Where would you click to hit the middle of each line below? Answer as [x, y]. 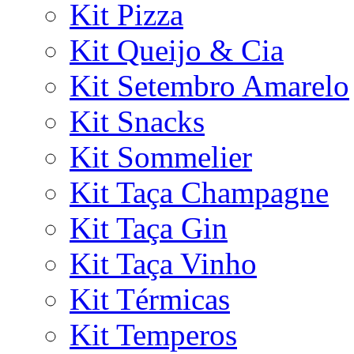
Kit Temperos [153, 334]
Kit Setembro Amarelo [209, 85]
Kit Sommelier [161, 156]
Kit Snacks [137, 121]
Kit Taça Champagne [199, 192]
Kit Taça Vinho [163, 263]
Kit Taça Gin [149, 228]
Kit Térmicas [150, 299]
